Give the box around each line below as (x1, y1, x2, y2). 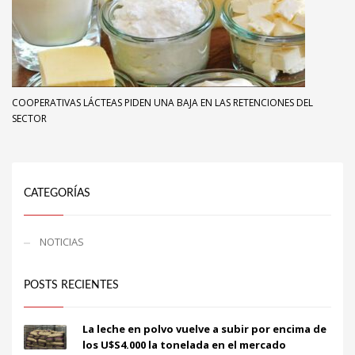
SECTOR (12, 112, 47, 126)
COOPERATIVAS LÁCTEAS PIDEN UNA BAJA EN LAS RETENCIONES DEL (12, 96, 313, 110)
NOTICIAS (40, 235, 84, 250)
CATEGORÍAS (24, 188, 90, 200)
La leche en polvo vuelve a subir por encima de (82, 322, 326, 337)
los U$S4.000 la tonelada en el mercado (82, 338, 286, 353)
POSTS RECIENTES (24, 280, 119, 292)
